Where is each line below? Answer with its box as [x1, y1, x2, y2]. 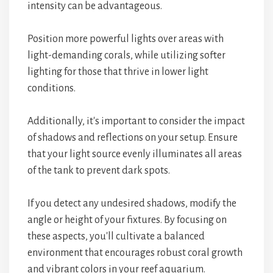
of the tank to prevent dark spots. [27, 165, 170, 176]
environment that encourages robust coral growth [27, 247, 243, 258]
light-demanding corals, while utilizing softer [27, 50, 225, 61]
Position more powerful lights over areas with [27, 34, 224, 44]
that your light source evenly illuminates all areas [27, 149, 242, 160]
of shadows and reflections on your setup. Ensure [27, 132, 238, 143]
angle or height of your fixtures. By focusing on [27, 214, 227, 225]
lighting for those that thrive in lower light [27, 66, 208, 77]
